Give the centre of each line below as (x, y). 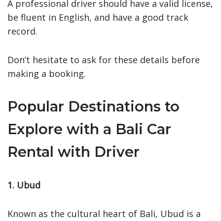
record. (22, 31)
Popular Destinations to (93, 106)
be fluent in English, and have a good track (98, 17)
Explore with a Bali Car (89, 129)
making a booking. (47, 73)
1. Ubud (24, 185)
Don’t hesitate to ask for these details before (104, 59)
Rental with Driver (74, 151)
